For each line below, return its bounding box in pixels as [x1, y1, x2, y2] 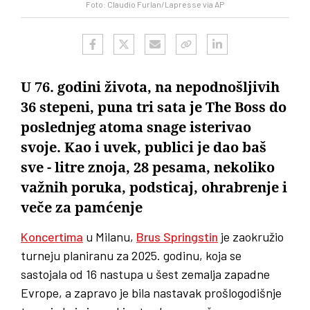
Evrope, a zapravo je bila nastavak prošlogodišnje [21, 284, 282, 300]
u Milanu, [83, 228, 136, 244]
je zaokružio [218, 228, 284, 244]
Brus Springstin [136, 228, 218, 244]
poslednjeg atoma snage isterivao [21, 118, 251, 136]
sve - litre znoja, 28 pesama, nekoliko [21, 158, 275, 176]
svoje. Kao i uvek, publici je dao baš [21, 138, 266, 156]
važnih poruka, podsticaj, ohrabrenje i [21, 179, 287, 196]
